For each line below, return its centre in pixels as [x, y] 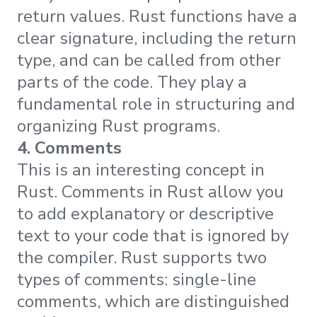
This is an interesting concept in [141, 169]
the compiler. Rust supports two [142, 257]
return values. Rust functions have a [157, 16]
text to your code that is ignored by [153, 235]
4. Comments [69, 148]
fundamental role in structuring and [156, 104]
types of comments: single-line [137, 279]
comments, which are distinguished [153, 301]
